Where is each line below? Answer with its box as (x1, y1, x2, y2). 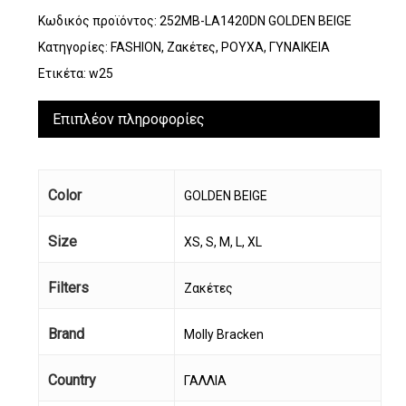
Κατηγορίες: (37, 39, 111, 54)
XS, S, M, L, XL (183, 234, 262, 249)
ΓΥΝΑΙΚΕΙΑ (268, 39, 330, 54)
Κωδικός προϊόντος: (37, 13, 159, 28)
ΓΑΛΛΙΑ (183, 372, 227, 388)
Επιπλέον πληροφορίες (52, 110, 205, 128)
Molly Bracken (183, 326, 264, 342)
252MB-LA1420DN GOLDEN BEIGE (159, 13, 352, 28)
